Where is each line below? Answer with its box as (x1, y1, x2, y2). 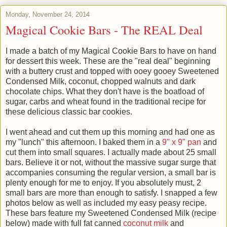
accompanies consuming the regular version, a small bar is (6, 168, 216, 177)
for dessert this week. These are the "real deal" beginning (6, 56, 210, 65)
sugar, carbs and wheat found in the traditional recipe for (6, 97, 206, 106)
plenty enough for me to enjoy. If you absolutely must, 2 (6, 178, 201, 187)
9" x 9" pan (162, 137, 201, 146)
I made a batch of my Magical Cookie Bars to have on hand (6, 46, 216, 55)
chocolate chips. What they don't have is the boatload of (6, 87, 204, 96)
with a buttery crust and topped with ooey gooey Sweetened (6, 66, 219, 75)
